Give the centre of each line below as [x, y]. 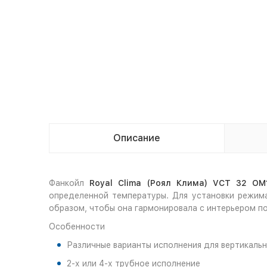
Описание [137, 138]
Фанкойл [69, 183]
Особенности [77, 226]
